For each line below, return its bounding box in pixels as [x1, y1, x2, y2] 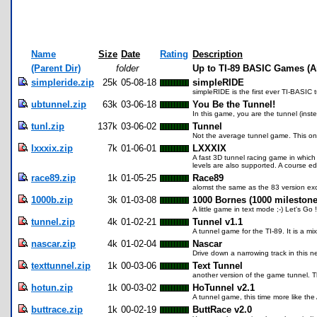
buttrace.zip [31, 304, 83, 316]
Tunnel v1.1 [192, 217, 243, 228]
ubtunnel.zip [31, 99, 86, 110]
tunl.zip [31, 121, 64, 132]
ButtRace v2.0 [192, 304, 252, 316]
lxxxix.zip [31, 143, 73, 154]
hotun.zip [31, 282, 73, 294]
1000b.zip [31, 195, 73, 206]
